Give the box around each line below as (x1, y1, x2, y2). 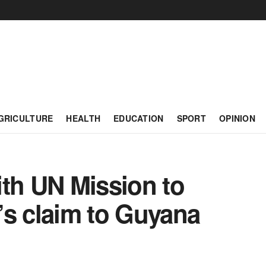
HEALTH (66, 112, 101, 124)
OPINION (219, 112, 255, 124)
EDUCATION (113, 112, 164, 124)
